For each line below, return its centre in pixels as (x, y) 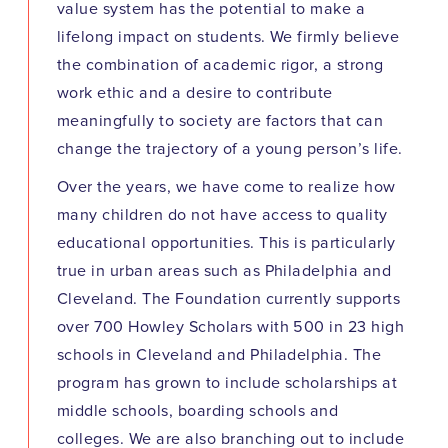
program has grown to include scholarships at (227, 383)
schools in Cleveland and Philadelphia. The (219, 355)
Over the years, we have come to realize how (226, 187)
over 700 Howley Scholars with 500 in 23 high (231, 327)
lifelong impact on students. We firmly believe (228, 37)
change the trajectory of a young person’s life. (230, 149)
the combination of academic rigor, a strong (220, 65)
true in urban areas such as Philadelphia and (224, 271)
